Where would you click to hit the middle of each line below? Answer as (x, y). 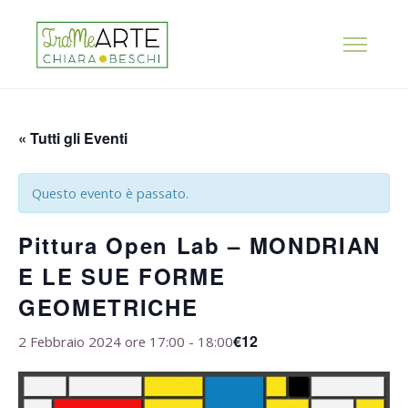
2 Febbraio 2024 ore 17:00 (102, 342)
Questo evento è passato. (110, 194)
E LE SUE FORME (122, 276)
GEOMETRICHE (108, 307)
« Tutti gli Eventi (73, 138)
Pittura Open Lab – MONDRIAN (200, 245)
